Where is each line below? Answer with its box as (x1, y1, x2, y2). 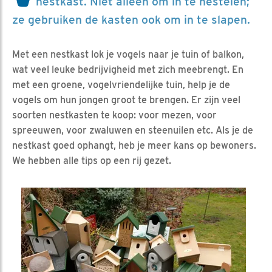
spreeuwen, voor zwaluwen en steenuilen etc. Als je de (12, 124, 253, 136)
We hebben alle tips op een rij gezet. (12, 154, 171, 166)
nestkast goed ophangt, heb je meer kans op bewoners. (12, 139, 256, 151)
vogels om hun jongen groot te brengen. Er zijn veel (12, 93, 240, 106)
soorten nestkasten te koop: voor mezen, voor (12, 109, 217, 121)
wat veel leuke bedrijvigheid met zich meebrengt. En (12, 63, 243, 75)
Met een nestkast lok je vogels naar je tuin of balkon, (12, 48, 244, 60)
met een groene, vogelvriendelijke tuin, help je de (12, 78, 230, 90)
